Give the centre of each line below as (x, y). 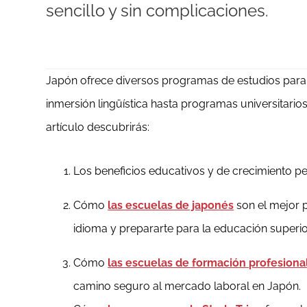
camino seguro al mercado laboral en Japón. (187, 286)
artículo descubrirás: (98, 127)
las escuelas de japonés (171, 206)
